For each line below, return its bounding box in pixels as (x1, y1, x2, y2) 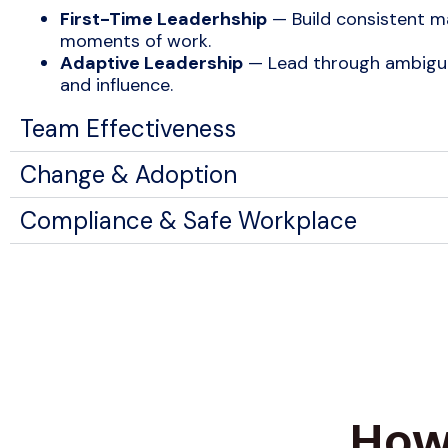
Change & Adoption (20, 158, 237, 190)
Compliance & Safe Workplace (20, 204, 357, 236)
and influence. (60, 73, 173, 98)
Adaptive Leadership (60, 51, 243, 76)
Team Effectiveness (20, 112, 236, 144)
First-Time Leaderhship (60, 7, 267, 32)
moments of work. (60, 29, 211, 54)
